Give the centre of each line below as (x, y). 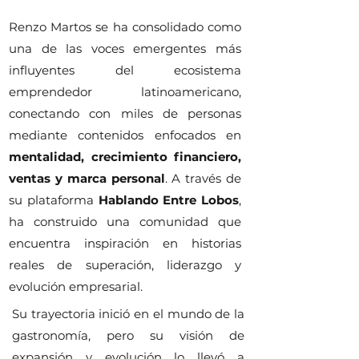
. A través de (203, 178)
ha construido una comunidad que (125, 222)
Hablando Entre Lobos (168, 200)
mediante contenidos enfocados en (125, 135)
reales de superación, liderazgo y (125, 265)
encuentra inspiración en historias (125, 243)
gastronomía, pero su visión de (128, 335)
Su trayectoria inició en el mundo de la (128, 314)
